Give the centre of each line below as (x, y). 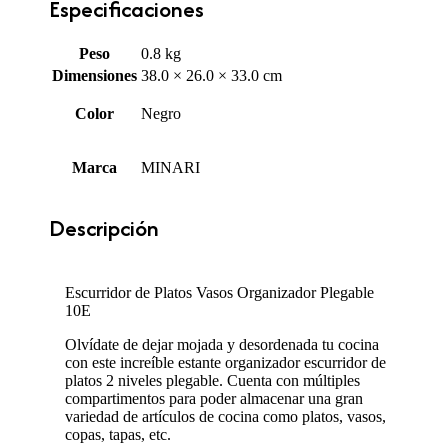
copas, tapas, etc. (118, 435)
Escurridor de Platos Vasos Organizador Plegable (219, 293)
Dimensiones (94, 76)
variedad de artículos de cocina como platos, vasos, (225, 417)
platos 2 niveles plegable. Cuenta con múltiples (212, 381)
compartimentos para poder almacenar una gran (214, 399)
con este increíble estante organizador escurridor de (225, 363)
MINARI (170, 168)
